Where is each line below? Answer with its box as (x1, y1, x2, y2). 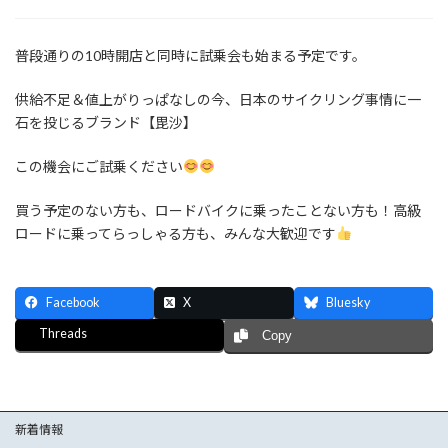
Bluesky (325, 294, 370, 310)
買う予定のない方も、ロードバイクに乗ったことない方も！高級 (15, 201, 421, 219)
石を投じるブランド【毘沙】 (15, 113, 197, 131)
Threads (39, 325, 88, 341)
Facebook (46, 294, 100, 310)
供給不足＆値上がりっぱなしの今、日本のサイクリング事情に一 (15, 90, 421, 108)
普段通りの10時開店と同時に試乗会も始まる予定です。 (15, 46, 366, 64)
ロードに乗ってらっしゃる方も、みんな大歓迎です (15, 224, 336, 242)
